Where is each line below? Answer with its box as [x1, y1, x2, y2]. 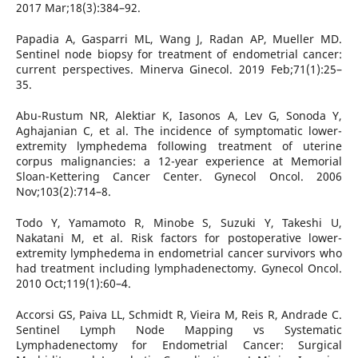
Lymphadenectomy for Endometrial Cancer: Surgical [15, 336, 343, 352]
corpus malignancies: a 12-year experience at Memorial [15, 153, 343, 169]
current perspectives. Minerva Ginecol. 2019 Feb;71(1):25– [15, 61, 343, 77]
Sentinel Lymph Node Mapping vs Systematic [15, 321, 343, 337]
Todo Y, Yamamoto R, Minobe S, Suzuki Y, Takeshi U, [15, 214, 343, 230]
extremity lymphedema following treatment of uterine [15, 137, 343, 153]
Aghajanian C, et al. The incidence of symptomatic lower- [15, 122, 343, 138]
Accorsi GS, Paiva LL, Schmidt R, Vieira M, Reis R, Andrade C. [15, 306, 343, 322]
